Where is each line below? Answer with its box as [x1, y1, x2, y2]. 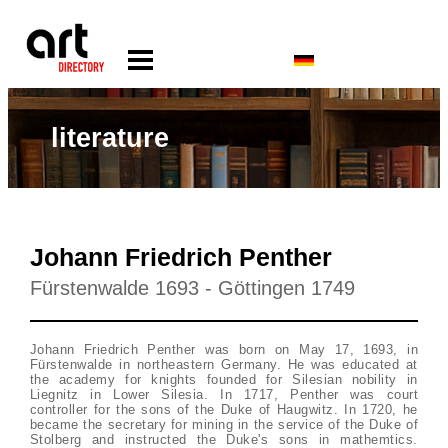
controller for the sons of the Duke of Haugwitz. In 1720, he [29, 402, 418, 417]
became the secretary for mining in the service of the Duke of [29, 417, 419, 432]
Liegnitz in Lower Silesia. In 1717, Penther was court [29, 387, 419, 402]
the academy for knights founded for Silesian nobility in [29, 372, 418, 387]
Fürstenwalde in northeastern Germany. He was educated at [29, 357, 418, 372]
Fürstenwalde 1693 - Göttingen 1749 [29, 277, 355, 299]
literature [51, 122, 170, 153]
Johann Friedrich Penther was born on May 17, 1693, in [29, 342, 419, 357]
